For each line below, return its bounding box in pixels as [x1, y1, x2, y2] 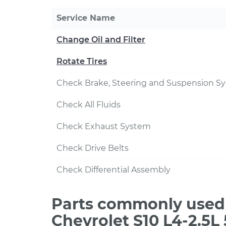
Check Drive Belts [56, 143, 129, 153]
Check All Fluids [56, 100, 121, 109]
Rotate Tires [56, 56, 107, 66]
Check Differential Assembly [56, 165, 171, 175]
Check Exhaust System [56, 122, 151, 131]
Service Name [56, 13, 115, 23]
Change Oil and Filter [56, 35, 145, 44]
